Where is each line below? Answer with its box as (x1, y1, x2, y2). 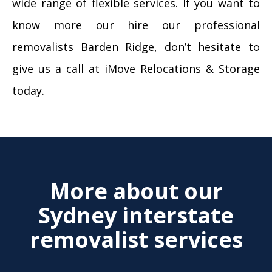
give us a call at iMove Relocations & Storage (12, 61, 260, 76)
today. (12, 83, 44, 98)
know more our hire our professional (12, 18, 260, 32)
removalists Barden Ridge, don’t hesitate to (12, 39, 260, 54)
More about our (49, 176, 223, 206)
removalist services (29, 225, 243, 254)
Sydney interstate (38, 200, 234, 230)
